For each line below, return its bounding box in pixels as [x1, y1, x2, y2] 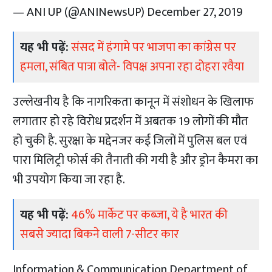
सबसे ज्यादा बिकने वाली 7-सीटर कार [20, 224, 180, 245]
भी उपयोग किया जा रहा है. [13, 169, 126, 191]
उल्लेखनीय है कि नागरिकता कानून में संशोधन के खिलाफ [13, 92, 254, 113]
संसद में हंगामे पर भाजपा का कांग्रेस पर [71, 37, 237, 58]
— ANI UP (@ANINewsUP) [13, 2, 148, 23]
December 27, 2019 [147, 2, 243, 23]
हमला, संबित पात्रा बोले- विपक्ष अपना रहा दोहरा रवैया [20, 56, 245, 78]
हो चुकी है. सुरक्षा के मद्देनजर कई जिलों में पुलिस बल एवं [13, 131, 248, 152]
